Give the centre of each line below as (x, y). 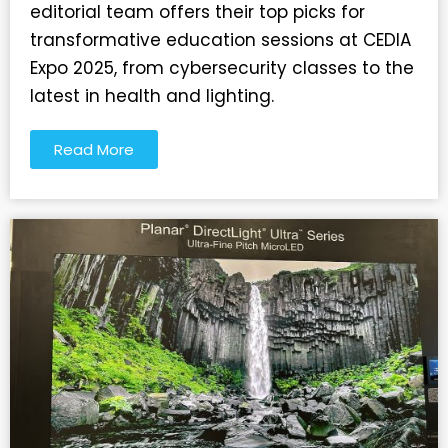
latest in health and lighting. (152, 96)
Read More (94, 150)
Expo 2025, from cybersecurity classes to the (222, 68)
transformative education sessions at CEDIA (220, 40)
